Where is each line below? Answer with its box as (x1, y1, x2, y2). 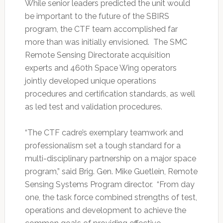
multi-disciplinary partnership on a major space (24, 154, 196, 164)
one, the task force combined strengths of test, (24, 193, 197, 203)
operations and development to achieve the (24, 206, 186, 216)
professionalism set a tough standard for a (24, 141, 181, 151)
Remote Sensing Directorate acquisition (24, 50, 170, 60)
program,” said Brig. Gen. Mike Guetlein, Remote (24, 167, 198, 177)
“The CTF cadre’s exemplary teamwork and (24, 128, 183, 138)
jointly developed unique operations (24, 76, 156, 86)
